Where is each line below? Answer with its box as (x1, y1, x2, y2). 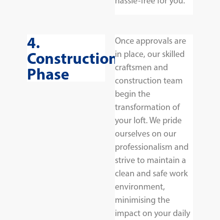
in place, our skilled (115, 48, 185, 59)
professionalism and (115, 141, 189, 152)
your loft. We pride (115, 114, 182, 126)
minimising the (115, 194, 170, 205)
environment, (115, 181, 165, 192)
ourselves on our (115, 128, 176, 139)
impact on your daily (115, 207, 190, 219)
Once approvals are (115, 35, 186, 46)
